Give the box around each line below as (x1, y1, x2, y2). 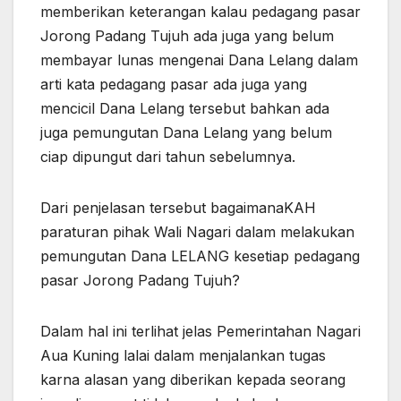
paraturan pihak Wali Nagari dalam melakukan (40, 223, 354, 242)
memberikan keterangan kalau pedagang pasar (40, 3, 361, 21)
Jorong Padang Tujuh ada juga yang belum (40, 27, 334, 46)
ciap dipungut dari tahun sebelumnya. (40, 148, 295, 166)
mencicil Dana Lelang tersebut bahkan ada (40, 99, 329, 118)
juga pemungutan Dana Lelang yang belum (40, 124, 332, 142)
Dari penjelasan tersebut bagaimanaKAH (40, 199, 316, 218)
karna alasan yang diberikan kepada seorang (40, 371, 346, 389)
